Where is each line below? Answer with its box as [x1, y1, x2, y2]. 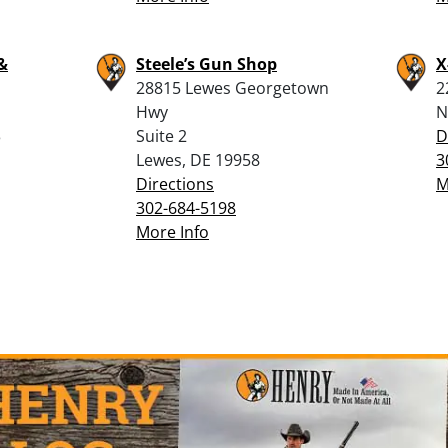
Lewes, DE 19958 [136, 148, 260, 171]
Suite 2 [136, 124, 187, 147]
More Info [136, 220, 209, 243]
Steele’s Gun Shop [136, 52, 277, 75]
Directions [136, 172, 214, 195]
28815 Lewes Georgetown [136, 76, 329, 99]
